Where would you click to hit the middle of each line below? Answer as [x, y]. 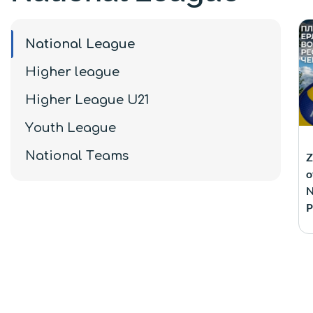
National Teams [77, 155]
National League [80, 44]
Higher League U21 [87, 100]
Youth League [71, 128]
